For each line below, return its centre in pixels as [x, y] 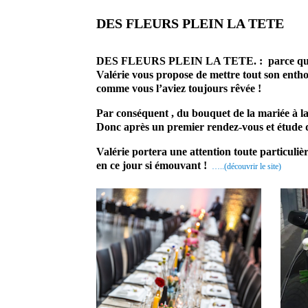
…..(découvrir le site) [247, 166]
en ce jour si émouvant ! [152, 165]
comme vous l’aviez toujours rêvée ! [180, 88]
